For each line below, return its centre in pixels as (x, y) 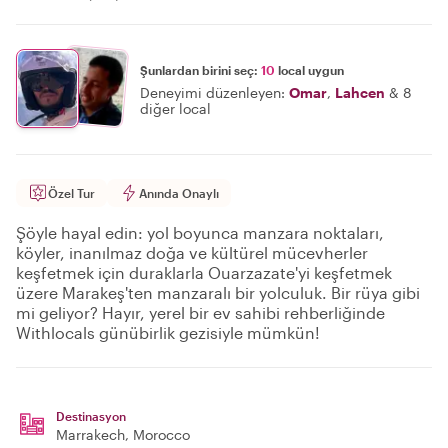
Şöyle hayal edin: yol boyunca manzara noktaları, (200, 232)
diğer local (175, 108)
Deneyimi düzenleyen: (212, 92)
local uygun (309, 69)
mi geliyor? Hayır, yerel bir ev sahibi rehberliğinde (200, 312)
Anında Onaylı (179, 193)
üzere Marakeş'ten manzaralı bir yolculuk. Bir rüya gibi (218, 292)
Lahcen (360, 92)
